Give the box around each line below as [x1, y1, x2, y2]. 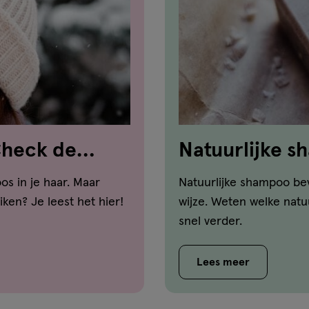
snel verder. [179, 215, 242, 228]
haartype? [179, 163, 274, 185]
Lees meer [197, 256, 250, 268]
